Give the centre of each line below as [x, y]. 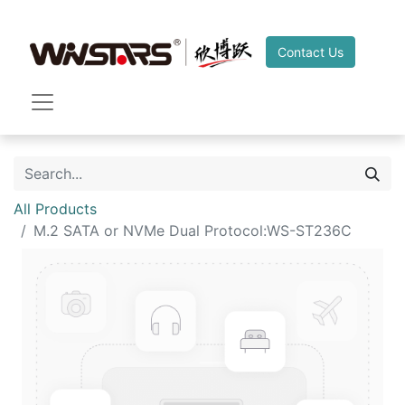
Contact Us [311, 52]
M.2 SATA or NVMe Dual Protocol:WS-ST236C [193, 231]
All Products [55, 209]
